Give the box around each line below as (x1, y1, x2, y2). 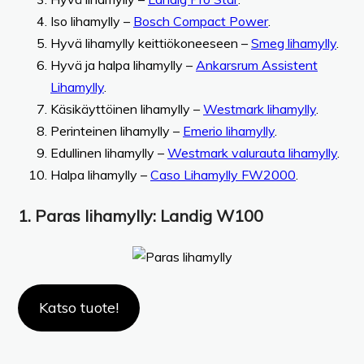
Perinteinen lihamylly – (50, 122, 183, 139)
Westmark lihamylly (203, 100, 316, 117)
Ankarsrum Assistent (196, 56, 318, 73)
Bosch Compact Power (133, 12, 268, 29)
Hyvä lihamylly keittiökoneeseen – (50, 34, 251, 51)
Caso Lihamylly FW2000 (150, 166, 296, 183)
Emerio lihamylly (183, 122, 275, 139)
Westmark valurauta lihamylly (167, 144, 337, 161)
